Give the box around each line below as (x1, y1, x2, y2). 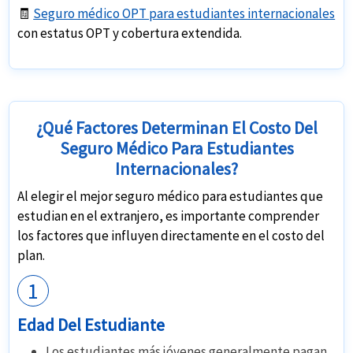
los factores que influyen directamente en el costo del (17, 227, 325, 245)
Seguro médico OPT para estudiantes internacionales (33, 5, 336, 23)
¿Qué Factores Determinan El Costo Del (35, 117, 318, 139)
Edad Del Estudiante (17, 314, 165, 336)
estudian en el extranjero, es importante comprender (17, 207, 320, 225)
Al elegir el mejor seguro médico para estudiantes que (17, 188, 324, 206)
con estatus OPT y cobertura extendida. (17, 24, 243, 43)
